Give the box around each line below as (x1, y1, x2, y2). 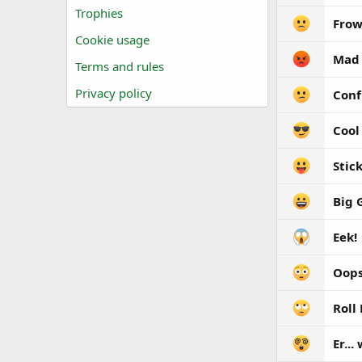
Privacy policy (75, 85, 152, 101)
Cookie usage (75, 32, 149, 48)
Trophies (75, 5, 123, 21)
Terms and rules (75, 58, 164, 74)
